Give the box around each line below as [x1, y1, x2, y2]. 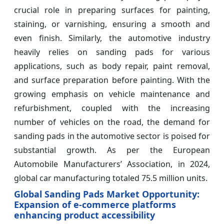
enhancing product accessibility [14, 208, 155, 221]
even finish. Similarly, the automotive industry [14, 32, 210, 43]
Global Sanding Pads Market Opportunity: [14, 187, 199, 200]
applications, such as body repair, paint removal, [14, 60, 210, 71]
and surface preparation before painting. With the [14, 74, 210, 85]
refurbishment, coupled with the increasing [14, 102, 210, 113]
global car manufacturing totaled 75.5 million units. [14, 172, 207, 183]
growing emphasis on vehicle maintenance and [14, 88, 210, 99]
